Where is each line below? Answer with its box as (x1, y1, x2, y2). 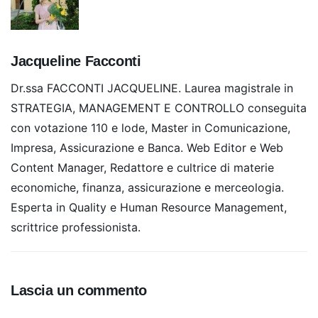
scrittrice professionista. (11, 219, 141, 234)
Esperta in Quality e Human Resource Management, (11, 199, 287, 214)
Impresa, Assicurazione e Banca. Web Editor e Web (11, 140, 283, 155)
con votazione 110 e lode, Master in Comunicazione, (11, 120, 290, 135)
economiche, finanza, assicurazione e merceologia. (11, 180, 284, 194)
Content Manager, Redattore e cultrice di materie (11, 160, 274, 175)
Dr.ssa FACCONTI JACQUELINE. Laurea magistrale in (11, 80, 293, 95)
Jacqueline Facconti (11, 53, 141, 69)
